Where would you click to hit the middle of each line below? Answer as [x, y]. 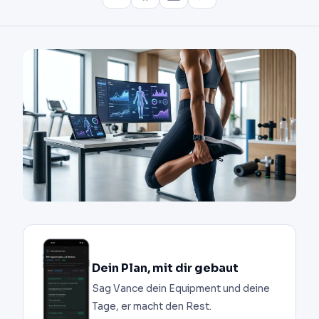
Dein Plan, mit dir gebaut [165, 268]
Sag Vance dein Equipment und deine [181, 289]
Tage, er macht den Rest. [152, 307]
